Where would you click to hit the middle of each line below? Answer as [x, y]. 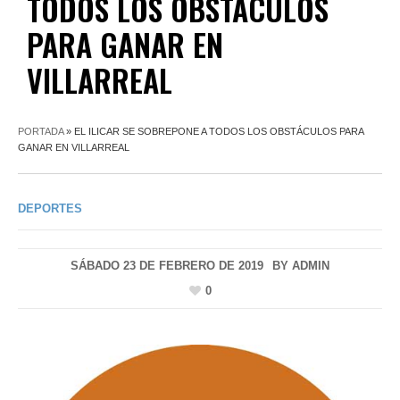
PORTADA [41, 131]
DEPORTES [50, 208]
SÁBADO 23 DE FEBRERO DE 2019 [167, 265]
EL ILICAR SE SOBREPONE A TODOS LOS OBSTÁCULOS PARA [219, 131]
